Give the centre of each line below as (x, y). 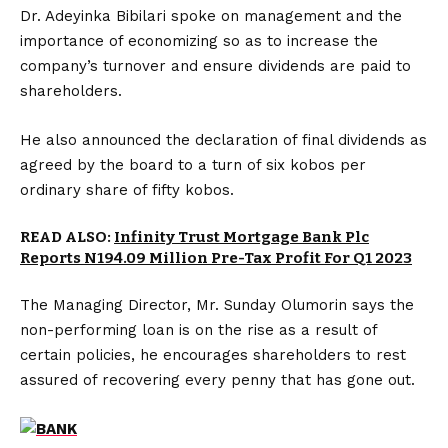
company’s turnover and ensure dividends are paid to (215, 66)
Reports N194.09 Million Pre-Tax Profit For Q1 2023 (216, 258)
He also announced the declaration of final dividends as (223, 140)
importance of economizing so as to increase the (199, 41)
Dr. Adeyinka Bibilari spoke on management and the (211, 16)
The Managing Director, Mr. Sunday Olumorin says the (217, 305)
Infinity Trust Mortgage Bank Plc (241, 237)
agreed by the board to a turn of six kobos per (193, 165)
